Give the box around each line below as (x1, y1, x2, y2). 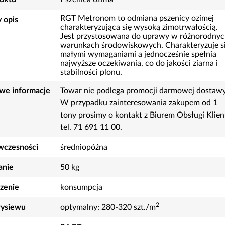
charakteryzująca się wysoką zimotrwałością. (60, 23, 218, 31)
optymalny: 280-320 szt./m (60, 203, 156, 211)
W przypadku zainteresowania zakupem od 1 (60, 99, 217, 107)
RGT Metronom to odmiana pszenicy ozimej (60, 14, 214, 22)
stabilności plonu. (60, 68, 122, 76)
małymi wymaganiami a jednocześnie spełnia (60, 50, 216, 58)
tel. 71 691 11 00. (60, 123, 122, 131)
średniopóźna (60, 143, 107, 151)
